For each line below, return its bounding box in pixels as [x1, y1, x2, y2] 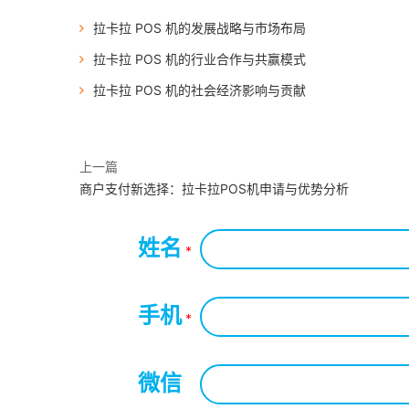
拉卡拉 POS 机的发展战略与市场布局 [93, 20, 306, 36]
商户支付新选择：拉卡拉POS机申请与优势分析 [79, 181, 349, 196]
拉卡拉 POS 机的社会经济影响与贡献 [93, 82, 306, 98]
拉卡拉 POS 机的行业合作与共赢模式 [93, 51, 306, 67]
